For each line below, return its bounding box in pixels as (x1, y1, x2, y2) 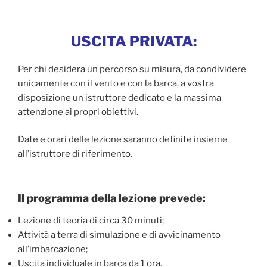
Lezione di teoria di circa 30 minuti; (18, 215, 164, 226)
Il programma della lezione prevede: (18, 191, 206, 204)
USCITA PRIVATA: (70, 32, 197, 50)
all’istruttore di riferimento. (18, 148, 132, 160)
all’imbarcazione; (18, 244, 88, 255)
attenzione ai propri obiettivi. (18, 106, 138, 117)
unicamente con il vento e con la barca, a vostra (18, 77, 214, 89)
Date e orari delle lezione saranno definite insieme (18, 134, 228, 145)
